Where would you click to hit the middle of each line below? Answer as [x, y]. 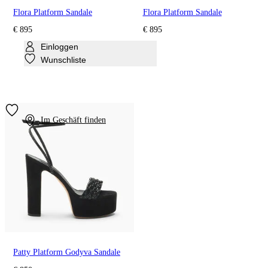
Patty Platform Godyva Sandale [67, 252]
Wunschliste [63, 60]
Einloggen [60, 47]
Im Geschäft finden [73, 120]
